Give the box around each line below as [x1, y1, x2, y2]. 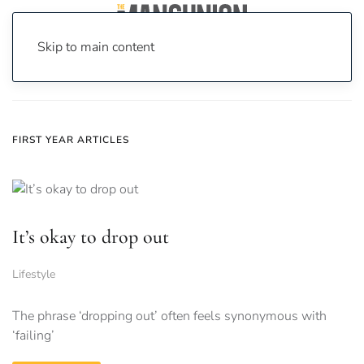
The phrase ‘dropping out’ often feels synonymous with [12, 307, 327, 326]
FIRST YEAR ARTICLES [12, 133, 129, 146]
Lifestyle [12, 266, 55, 283]
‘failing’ [12, 327, 54, 345]
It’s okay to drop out [12, 225, 169, 249]
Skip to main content [37, 38, 154, 56]
